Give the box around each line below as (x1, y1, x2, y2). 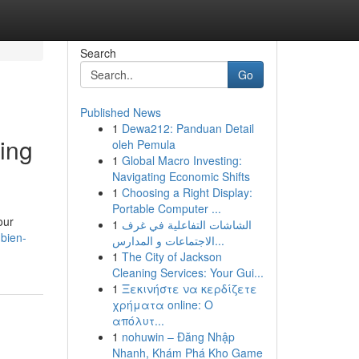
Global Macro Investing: (121, 152, 242, 168)
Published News (79, 104, 161, 120)
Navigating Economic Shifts (111, 168, 250, 184)
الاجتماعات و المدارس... (214, 232, 224, 248)
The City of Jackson (121, 248, 222, 264)
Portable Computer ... (111, 200, 221, 216)
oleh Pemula (111, 136, 175, 152)
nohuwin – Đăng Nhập (121, 329, 235, 345)
